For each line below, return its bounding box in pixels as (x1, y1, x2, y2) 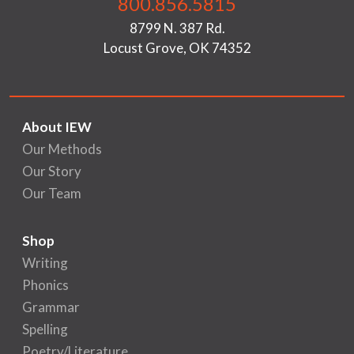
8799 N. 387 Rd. (129, 19, 225, 36)
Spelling (22, 320, 68, 337)
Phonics (22, 276, 69, 293)
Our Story (22, 162, 81, 179)
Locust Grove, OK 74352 (103, 39, 251, 56)
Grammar (22, 298, 80, 315)
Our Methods (22, 140, 102, 157)
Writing (22, 254, 68, 271)
